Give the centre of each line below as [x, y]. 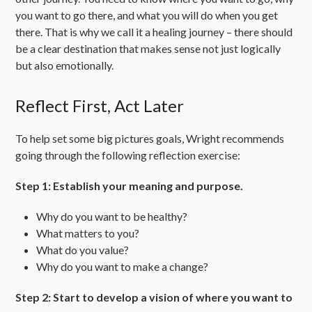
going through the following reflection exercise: [128, 155]
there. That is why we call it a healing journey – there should [154, 31]
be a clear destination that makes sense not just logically [148, 48]
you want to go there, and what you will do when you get [147, 15]
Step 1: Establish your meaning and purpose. [130, 185]
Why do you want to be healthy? [112, 216]
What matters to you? [88, 233]
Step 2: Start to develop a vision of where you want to [154, 297]
